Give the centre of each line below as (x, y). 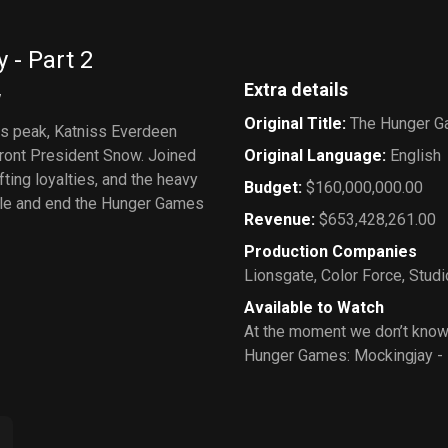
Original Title (293, 123)
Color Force (361, 275)
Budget (271, 187)
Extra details (296, 89)
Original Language (313, 155)
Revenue (277, 219)
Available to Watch (314, 307)
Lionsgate (279, 275)
